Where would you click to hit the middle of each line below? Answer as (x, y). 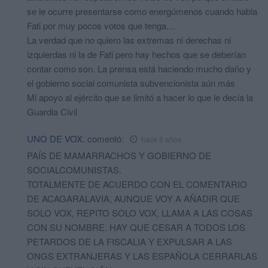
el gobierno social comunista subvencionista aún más (131, 83)
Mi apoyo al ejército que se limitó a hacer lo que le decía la (140, 98)
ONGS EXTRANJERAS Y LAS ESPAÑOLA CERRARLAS (142, 256)
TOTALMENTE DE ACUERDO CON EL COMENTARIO (137, 184)
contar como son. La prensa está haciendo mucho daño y (139, 69)
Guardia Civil (52, 112)
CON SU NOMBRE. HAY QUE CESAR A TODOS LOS (136, 227)
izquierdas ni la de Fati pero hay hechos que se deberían (136, 54)
